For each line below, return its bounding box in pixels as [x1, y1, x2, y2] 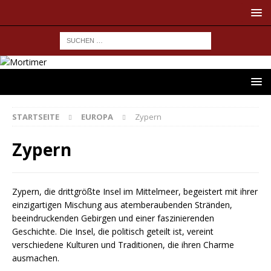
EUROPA [81, 111, 113, 122]
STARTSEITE [12, 111, 59, 122]
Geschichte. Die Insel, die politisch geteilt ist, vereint [12, 226, 214, 237]
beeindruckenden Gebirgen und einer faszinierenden [12, 212, 214, 224]
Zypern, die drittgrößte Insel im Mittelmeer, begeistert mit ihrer [12, 186, 258, 197]
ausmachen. [12, 252, 59, 264]
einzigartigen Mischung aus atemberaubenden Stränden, [12, 199, 232, 211]
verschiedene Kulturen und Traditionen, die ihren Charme [12, 239, 234, 250]
